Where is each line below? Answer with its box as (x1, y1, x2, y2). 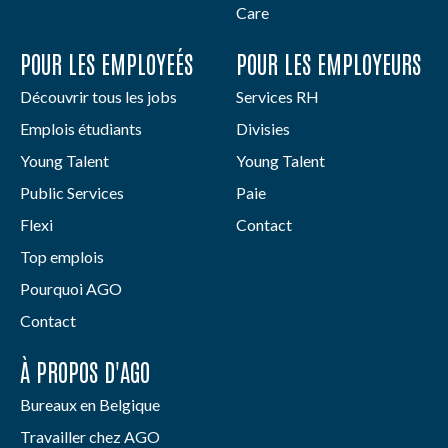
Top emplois (20, 246, 104, 266)
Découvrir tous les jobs (20, 86, 177, 106)
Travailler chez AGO (20, 426, 160, 446)
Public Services (20, 182, 124, 202)
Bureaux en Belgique (20, 394, 160, 414)
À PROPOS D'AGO (20, 355, 150, 386)
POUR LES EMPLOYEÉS (20, 47, 193, 78)
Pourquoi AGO (20, 278, 122, 298)
